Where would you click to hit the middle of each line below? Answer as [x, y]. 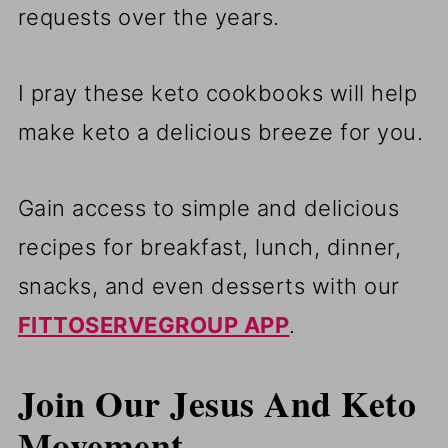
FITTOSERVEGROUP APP [153, 324]
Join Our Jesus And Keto [217, 402]
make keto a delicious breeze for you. [220, 131]
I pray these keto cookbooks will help [217, 92]
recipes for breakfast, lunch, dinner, [209, 246]
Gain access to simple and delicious [208, 207]
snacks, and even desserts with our [208, 285]
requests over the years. [148, 16]
